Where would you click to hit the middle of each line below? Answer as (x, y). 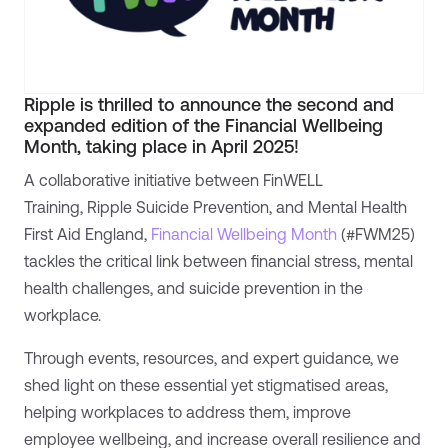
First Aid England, (87, 233)
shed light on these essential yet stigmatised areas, (206, 384)
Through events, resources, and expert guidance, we (211, 357)
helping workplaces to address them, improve (187, 411)
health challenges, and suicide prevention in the (193, 287)
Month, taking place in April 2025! (161, 146)
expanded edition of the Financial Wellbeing (203, 125)
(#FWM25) (376, 233)
